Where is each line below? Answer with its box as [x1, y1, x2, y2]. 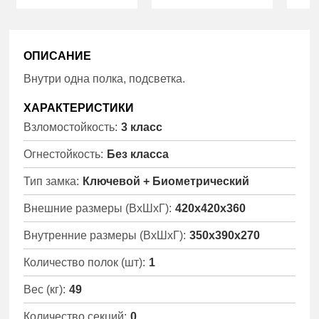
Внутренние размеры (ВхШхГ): [23, 229, 187, 241]
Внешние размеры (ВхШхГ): [23, 202, 172, 214]
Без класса [107, 147, 169, 160]
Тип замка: [23, 174, 80, 187]
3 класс [121, 120, 163, 133]
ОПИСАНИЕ [23, 49, 92, 62]
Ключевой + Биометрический [83, 174, 250, 187]
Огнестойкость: [23, 147, 104, 160]
